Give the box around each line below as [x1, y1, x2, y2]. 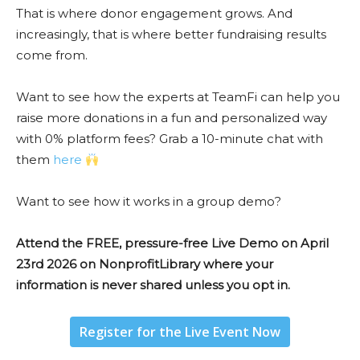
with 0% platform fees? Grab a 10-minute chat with [16, 131, 323, 146]
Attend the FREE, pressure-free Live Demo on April [16, 235, 329, 251]
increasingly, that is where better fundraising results [16, 27, 326, 42]
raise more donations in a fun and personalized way [16, 110, 327, 125]
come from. [16, 47, 88, 63]
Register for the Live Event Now [80, 323, 280, 341]
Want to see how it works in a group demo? [16, 194, 281, 209]
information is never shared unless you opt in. [16, 277, 293, 292]
